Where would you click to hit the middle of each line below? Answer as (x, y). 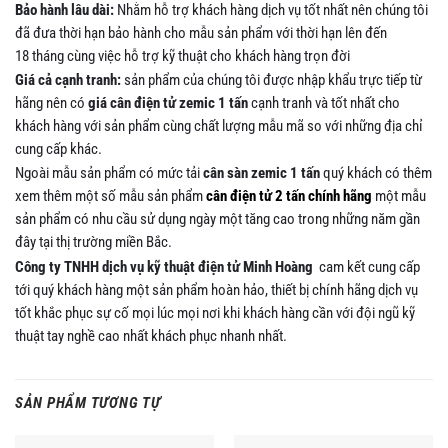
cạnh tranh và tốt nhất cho (325, 103)
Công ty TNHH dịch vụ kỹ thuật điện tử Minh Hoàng (165, 266)
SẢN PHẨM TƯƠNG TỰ (88, 403)
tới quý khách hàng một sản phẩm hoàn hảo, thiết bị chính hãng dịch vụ (216, 289)
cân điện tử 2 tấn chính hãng (289, 196)
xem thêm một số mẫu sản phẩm (110, 196)
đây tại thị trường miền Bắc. (93, 242)
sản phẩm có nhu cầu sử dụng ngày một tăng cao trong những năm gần (217, 219)
